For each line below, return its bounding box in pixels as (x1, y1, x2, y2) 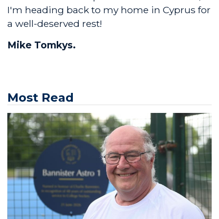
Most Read (7, 90, 74, 105)
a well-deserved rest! (7, 18, 102, 30)
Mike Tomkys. (7, 39, 76, 51)
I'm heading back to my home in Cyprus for (7, 4, 211, 16)
